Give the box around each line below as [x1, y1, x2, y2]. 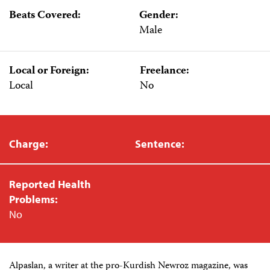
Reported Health [9, 177, 91, 191]
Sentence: [135, 137, 184, 151]
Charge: [9, 137, 48, 151]
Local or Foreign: [9, 63, 89, 80]
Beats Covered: [9, 7, 81, 25]
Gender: [139, 7, 178, 25]
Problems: [9, 192, 58, 206]
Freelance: [139, 63, 189, 80]
